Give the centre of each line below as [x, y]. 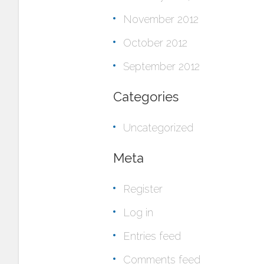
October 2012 [155, 43]
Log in [138, 212]
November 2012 [161, 19]
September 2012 [161, 66]
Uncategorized [158, 128]
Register [143, 189]
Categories [146, 97]
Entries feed [152, 236]
